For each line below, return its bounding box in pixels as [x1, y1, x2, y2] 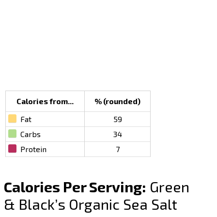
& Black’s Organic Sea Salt [4, 195, 178, 213]
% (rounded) [94, 96, 141, 106]
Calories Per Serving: [4, 178, 147, 196]
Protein [20, 144, 47, 154]
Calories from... [16, 96, 74, 106]
